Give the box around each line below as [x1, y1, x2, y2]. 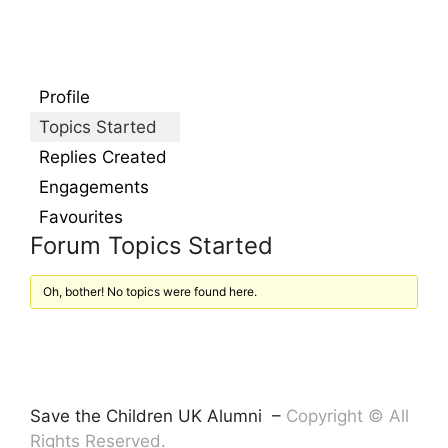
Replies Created [39, 147, 167, 167]
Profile [39, 87, 90, 107]
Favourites [39, 207, 123, 227]
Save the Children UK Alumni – [30, 406, 286, 426]
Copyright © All [286, 406, 409, 426]
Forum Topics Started [30, 231, 273, 260]
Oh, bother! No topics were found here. [43, 284, 258, 299]
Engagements [39, 177, 149, 197]
